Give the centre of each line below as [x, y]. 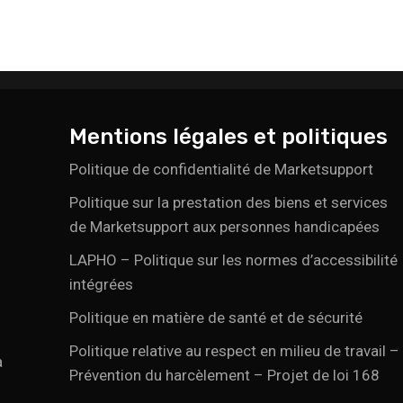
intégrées [102, 284]
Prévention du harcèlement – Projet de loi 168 [225, 375]
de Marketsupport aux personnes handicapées [225, 226]
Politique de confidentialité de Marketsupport [222, 169]
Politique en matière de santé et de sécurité [216, 317]
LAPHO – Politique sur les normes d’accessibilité [234, 260]
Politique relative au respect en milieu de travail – [235, 350]
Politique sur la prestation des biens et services [229, 202]
